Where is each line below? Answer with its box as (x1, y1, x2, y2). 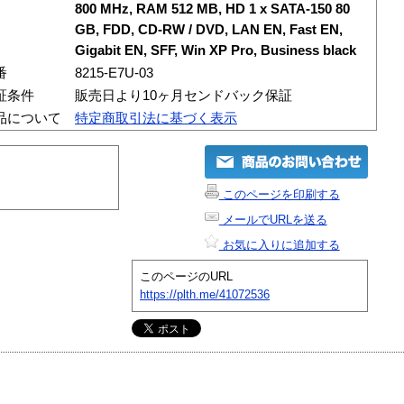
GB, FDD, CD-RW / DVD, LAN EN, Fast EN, (75, 22, 343, 37)
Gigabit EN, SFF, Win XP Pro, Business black (75, 42, 356, 58)
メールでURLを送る (218, 212, 327, 226)
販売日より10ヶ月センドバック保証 (75, 87, 292, 103)
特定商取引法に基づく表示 (75, 110, 237, 125)
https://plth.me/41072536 (140, 287, 270, 301)
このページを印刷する (218, 187, 340, 201)
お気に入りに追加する (218, 237, 340, 252)
